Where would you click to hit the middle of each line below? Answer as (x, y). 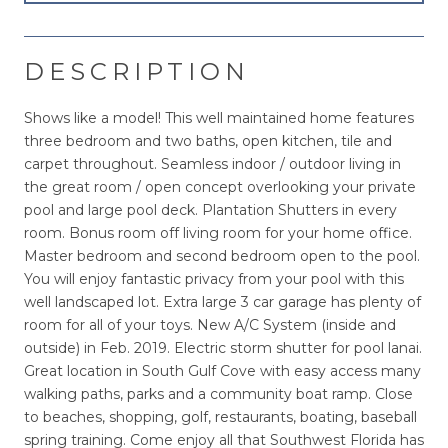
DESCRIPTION (137, 71)
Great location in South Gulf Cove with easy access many (222, 370)
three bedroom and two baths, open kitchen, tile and (208, 140)
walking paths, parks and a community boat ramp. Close (218, 393)
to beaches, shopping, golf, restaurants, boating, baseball (220, 416)
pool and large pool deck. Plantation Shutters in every (210, 209)
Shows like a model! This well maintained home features (219, 117)
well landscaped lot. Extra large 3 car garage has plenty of (222, 301)
